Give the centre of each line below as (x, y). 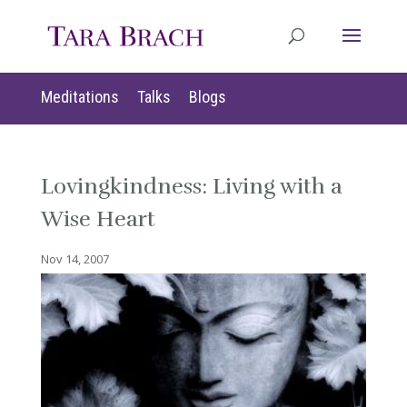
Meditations (79, 97)
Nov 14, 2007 (74, 259)
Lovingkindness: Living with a (191, 186)
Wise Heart (98, 219)
